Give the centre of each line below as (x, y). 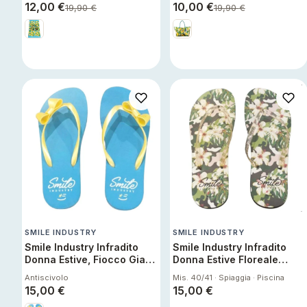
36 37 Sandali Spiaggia (82, 272)
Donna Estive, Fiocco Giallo (91, 259)
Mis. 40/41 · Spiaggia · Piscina (228, 278)
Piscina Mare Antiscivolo (85, 284)
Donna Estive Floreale (225, 259)
